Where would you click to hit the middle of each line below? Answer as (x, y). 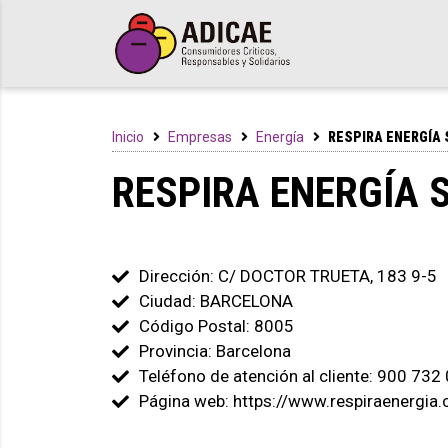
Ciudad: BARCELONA (216, 301)
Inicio (128, 137)
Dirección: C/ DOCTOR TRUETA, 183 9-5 (288, 276)
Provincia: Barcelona (215, 351)
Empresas (200, 137)
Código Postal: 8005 (216, 326)
